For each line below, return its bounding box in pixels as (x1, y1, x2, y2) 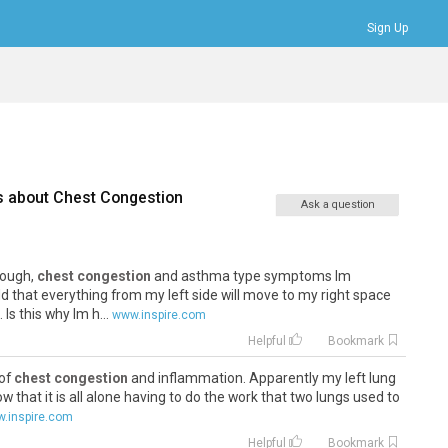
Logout (285, 139, 324, 153)
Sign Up (367, 21, 409, 35)
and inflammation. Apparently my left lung (127, 370, 396, 386)
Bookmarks (285, 57, 349, 71)
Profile (285, 98, 320, 112)
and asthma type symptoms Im (150, 268, 351, 284)
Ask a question (301, 198, 376, 211)
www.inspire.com (111, 308, 206, 322)
